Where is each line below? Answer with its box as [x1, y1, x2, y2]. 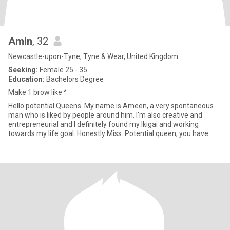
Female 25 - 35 [38, 66, 87, 74]
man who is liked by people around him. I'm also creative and [8, 111, 202, 119]
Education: [8, 75, 45, 83]
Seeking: [8, 66, 38, 74]
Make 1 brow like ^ [8, 88, 67, 97]
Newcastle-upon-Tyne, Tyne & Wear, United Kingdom [8, 52, 178, 61]
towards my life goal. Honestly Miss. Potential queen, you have [77, 129, 208, 138]
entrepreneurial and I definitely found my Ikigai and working [8, 120, 199, 128]
